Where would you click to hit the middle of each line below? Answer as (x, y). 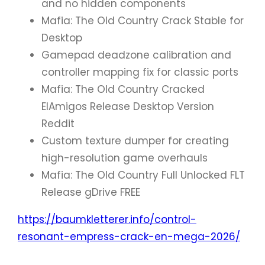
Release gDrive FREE (91, 192)
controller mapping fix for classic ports (140, 72)
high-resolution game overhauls (125, 158)
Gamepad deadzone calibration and (136, 55)
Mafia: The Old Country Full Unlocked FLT (143, 175)
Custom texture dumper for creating (135, 140)
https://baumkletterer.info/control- (107, 219)
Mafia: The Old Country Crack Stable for (143, 20)
